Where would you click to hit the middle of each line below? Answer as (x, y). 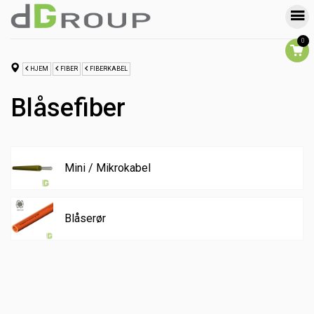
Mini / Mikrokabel (108, 168)
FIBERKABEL (109, 68)
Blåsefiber (68, 108)
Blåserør (85, 218)
